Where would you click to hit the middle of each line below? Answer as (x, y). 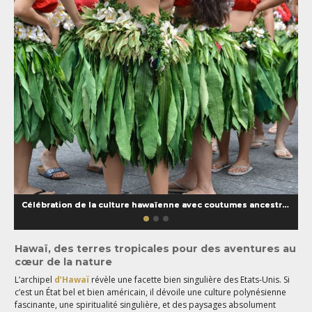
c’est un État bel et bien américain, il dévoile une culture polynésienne (151, 292)
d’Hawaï (73, 279)
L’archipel (35, 279)
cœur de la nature (64, 262)
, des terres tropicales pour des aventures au (172, 248)
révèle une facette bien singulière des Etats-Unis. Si (191, 279)
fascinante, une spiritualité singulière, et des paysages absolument (146, 304)
